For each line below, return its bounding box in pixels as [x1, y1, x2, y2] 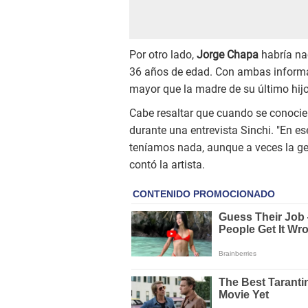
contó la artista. [129, 158, 205, 172]
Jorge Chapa [197, 48, 258, 62]
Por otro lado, [129, 48, 197, 62]
